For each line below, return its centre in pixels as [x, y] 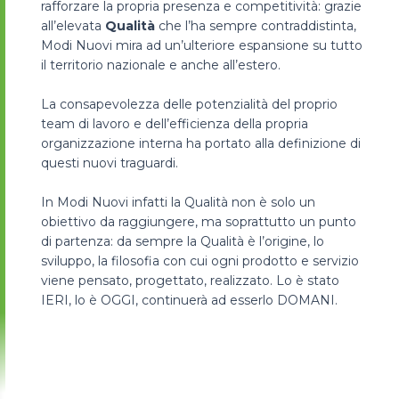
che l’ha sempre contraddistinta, [256, 26]
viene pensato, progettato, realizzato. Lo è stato [190, 281]
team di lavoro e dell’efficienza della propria [175, 124]
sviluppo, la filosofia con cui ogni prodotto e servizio [200, 261]
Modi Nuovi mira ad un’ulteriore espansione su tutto [202, 46]
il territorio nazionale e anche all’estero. [161, 65]
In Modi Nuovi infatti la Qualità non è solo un [178, 203]
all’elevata [73, 26]
